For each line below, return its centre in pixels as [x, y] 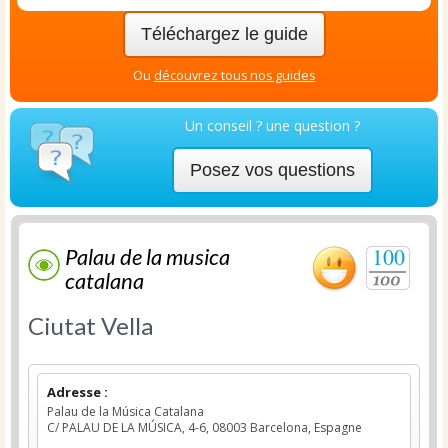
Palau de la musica [147, 256]
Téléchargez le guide [224, 34]
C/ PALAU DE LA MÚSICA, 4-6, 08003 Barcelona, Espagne [204, 427]
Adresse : [77, 392]
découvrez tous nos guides [234, 75]
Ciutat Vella [90, 325]
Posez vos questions [272, 170]
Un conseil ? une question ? [272, 125]
